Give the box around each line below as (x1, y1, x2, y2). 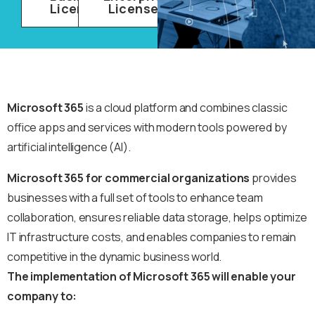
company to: (7, 288, 77, 304)
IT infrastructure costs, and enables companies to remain (7, 229, 297, 245)
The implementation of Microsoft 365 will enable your (7, 269, 296, 285)
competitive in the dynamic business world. (7, 249, 222, 265)
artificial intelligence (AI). (7, 139, 131, 155)
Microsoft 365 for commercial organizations (7, 170, 250, 186)
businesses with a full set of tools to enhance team (7, 190, 263, 206)
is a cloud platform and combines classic (83, 100, 288, 116)
